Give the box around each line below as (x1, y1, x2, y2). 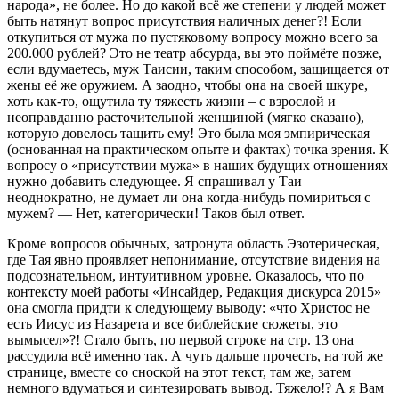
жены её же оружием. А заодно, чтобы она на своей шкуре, (7, 77, 368, 93)
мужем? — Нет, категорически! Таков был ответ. (7, 205, 305, 221)
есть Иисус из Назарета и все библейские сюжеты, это (7, 315, 338, 331)
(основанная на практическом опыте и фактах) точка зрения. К (7, 141, 389, 157)
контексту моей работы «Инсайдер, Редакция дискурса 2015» (7, 283, 381, 299)
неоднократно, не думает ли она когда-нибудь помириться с (7, 189, 370, 205)
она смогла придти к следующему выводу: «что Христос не (7, 299, 370, 315)
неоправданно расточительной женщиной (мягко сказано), (7, 109, 364, 125)
